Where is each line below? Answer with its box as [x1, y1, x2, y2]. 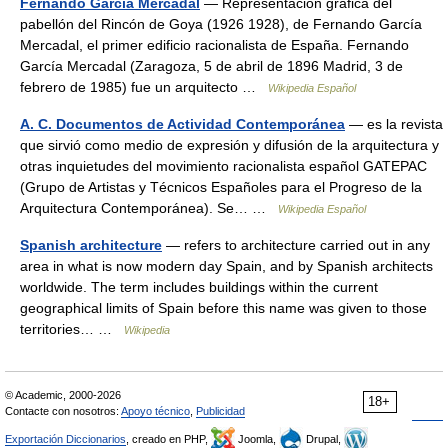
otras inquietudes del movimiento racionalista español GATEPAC [20, 158, 427, 174]
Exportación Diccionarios [5, 433, 126, 445]
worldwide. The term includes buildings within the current [20, 279, 378, 295]
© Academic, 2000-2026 [5, 389, 121, 401]
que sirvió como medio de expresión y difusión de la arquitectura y [20, 137, 439, 153]
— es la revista [345, 116, 443, 132]
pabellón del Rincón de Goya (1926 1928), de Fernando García [20, 16, 422, 32]
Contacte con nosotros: [5, 405, 121, 417]
